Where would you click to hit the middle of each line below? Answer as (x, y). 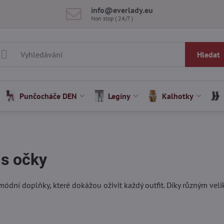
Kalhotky (177, 96)
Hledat (208, 54)
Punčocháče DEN (48, 96)
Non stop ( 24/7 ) (112, 18)
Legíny (119, 96)
